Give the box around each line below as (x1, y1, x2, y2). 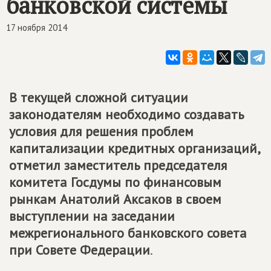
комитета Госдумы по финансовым (9, 174, 221, 191)
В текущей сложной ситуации (9, 89, 188, 106)
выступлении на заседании (9, 207, 175, 224)
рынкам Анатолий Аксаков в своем (9, 191, 221, 207)
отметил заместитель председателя (9, 157, 227, 174)
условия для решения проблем (9, 123, 194, 140)
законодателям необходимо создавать (9, 106, 244, 123)
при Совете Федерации (9, 241, 150, 258)
